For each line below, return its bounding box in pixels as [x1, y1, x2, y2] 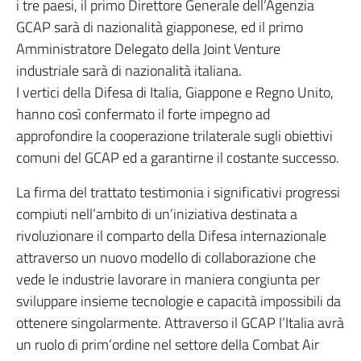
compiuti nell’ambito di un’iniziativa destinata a [16, 203, 297, 226]
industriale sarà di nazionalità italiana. [16, 60, 242, 82]
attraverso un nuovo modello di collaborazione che [16, 247, 316, 269]
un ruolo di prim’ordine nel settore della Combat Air [16, 334, 319, 356]
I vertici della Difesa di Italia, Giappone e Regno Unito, [16, 81, 334, 104]
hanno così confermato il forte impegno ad [16, 103, 270, 126]
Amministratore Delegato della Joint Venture [16, 38, 280, 60]
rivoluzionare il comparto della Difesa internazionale [16, 225, 326, 247]
